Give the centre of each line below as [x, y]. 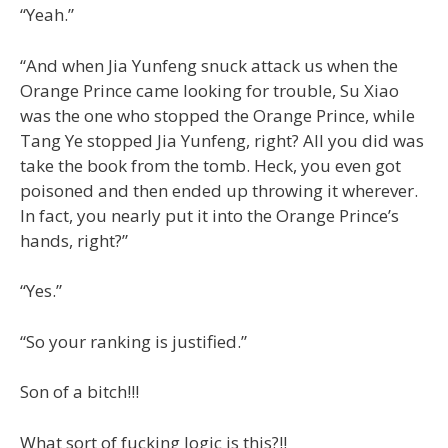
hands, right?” [74, 240]
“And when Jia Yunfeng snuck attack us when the [209, 65]
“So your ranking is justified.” [133, 341]
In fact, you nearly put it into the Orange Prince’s [209, 215]
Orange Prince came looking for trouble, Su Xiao [209, 90]
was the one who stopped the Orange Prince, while [217, 115]
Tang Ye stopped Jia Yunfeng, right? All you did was [222, 140]
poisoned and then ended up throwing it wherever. [219, 190]
